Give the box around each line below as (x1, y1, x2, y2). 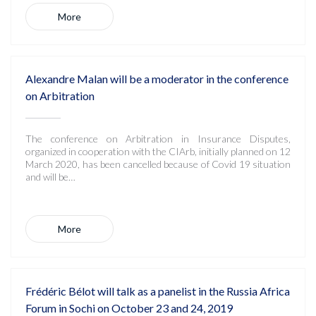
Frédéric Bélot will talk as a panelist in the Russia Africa (25, 284, 290, 298)
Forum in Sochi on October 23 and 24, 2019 (25, 301, 233, 315)
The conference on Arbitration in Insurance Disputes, (25, 133, 291, 145)
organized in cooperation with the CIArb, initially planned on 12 (25, 145, 291, 157)
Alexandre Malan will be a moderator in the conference (25, 72, 288, 85)
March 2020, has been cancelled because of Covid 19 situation (25, 158, 291, 170)
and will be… (25, 171, 75, 183)
